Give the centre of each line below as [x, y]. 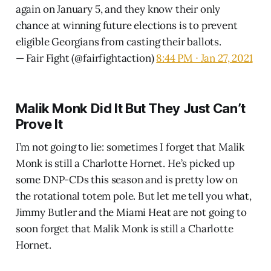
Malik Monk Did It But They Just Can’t [130, 108]
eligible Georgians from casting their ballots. [118, 41]
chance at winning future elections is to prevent [126, 25]
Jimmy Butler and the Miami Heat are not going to [131, 212]
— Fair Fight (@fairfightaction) [86, 58]
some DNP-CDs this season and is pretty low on [127, 179]
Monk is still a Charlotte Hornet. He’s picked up [125, 163]
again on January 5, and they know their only [118, 9]
